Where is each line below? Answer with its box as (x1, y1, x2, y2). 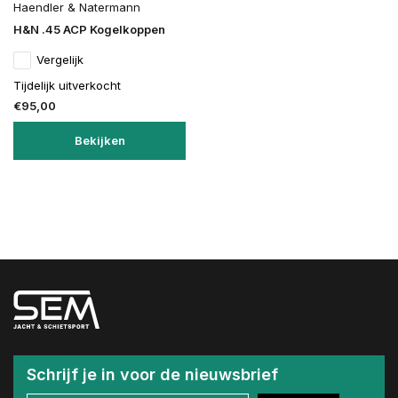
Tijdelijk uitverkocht (13, 78, 121, 93)
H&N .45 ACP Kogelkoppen (13, 22, 168, 37)
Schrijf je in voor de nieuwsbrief (27, 364, 278, 384)
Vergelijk (36, 52, 84, 68)
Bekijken (74, 133, 125, 148)
